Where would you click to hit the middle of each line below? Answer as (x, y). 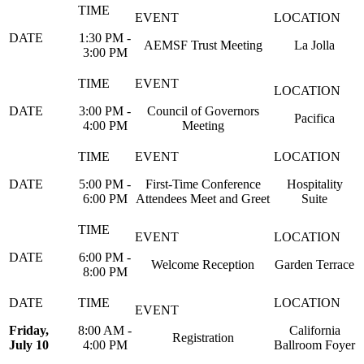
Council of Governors (203, 111)
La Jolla (314, 45)
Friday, (29, 330)
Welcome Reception (203, 264)
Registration (203, 338)
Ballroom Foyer (314, 345)
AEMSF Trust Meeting (203, 45)
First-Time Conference (203, 184)
